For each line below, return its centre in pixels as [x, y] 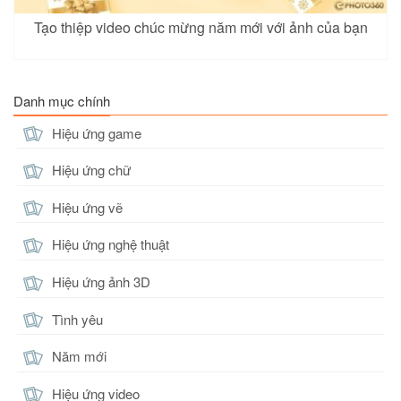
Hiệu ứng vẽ [85, 207]
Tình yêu [76, 319]
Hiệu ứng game [95, 132]
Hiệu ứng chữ [90, 170]
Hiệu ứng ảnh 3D [99, 282]
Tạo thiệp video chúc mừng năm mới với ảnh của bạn [200, 27]
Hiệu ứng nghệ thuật [109, 244]
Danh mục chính [62, 100]
